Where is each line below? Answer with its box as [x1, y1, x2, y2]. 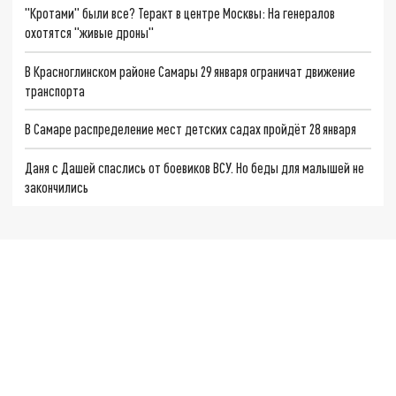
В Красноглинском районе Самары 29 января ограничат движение [25, 62, 356, 80]
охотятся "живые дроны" [25, 23, 155, 41]
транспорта [25, 81, 86, 99]
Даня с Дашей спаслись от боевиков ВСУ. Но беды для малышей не [25, 158, 365, 176]
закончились [25, 178, 89, 195]
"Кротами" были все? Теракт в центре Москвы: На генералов [25, 4, 336, 21]
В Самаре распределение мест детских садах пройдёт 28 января [25, 120, 357, 138]
